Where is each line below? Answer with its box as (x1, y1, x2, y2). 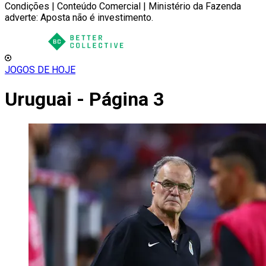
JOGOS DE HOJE (5, 64, 75, 75)
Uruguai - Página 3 (5, 88, 164, 111)
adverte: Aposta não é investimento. (5, 12, 153, 23)
